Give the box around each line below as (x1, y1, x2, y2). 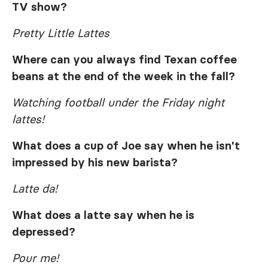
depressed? (12, 224, 75, 239)
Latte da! (12, 181, 57, 196)
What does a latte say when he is (12, 207, 194, 222)
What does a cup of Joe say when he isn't (12, 138, 240, 153)
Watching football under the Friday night (12, 95, 224, 109)
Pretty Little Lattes (12, 25, 109, 40)
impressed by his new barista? (12, 154, 178, 169)
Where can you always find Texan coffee (12, 51, 237, 66)
